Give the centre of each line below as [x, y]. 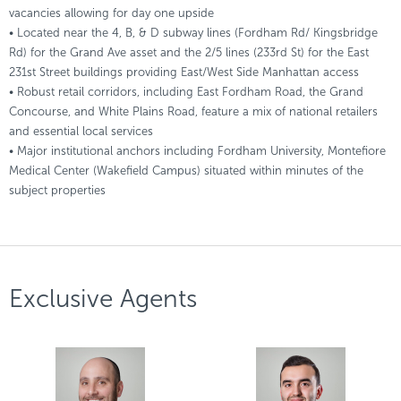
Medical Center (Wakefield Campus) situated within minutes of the [186, 171]
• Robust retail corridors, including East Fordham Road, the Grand [186, 92]
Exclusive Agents [103, 299]
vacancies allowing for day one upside [111, 13]
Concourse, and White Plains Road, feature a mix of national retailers [193, 111]
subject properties [57, 190]
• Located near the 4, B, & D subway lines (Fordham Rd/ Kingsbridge [193, 33]
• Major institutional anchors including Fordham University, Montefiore [197, 151]
